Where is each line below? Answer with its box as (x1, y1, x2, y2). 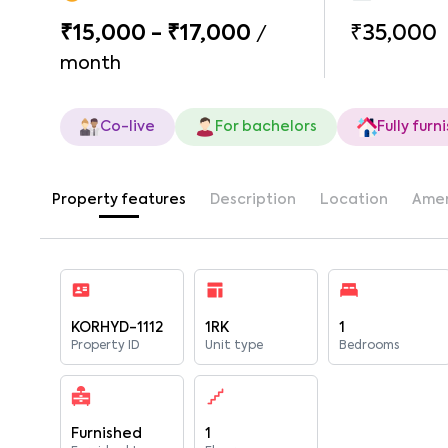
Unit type (205, 340, 264, 352)
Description (210, 193, 296, 207)
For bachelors (215, 120, 317, 134)
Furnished (71, 427, 142, 441)
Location (320, 193, 388, 207)
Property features (52, 193, 186, 207)
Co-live (100, 120, 155, 134)
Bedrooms (339, 340, 400, 352)
